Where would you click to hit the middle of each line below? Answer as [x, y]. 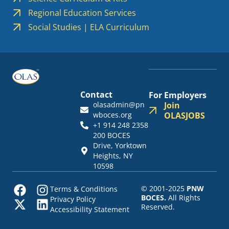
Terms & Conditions [84, 189]
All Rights [183, 198]
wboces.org [113, 115]
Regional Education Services [82, 13]
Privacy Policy [73, 199]
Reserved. [158, 207]
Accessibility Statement [89, 210]
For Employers [177, 95]
